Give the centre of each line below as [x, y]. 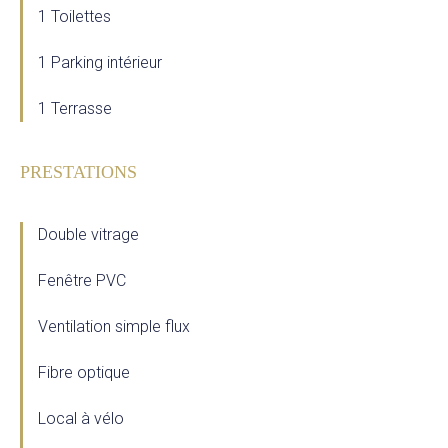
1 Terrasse [75, 108]
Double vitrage [88, 234]
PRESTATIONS [78, 172]
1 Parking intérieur [100, 62]
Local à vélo [81, 418]
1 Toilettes [74, 16]
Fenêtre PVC [82, 280]
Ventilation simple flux [114, 326]
